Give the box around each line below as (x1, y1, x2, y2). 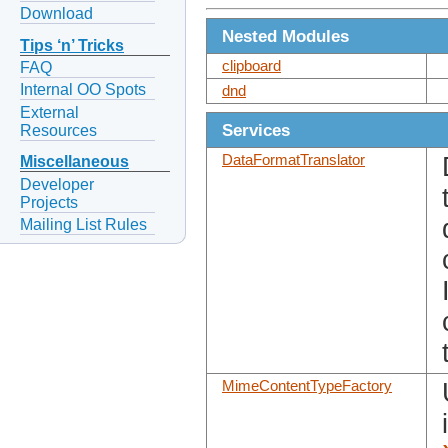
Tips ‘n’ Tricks (20, 37, 124, 55)
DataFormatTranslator (222, 152, 365, 169)
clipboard (222, 58, 281, 75)
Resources (20, 121, 97, 139)
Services (222, 120, 290, 141)
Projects (20, 193, 78, 211)
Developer (20, 175, 94, 193)
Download (20, 5, 93, 23)
